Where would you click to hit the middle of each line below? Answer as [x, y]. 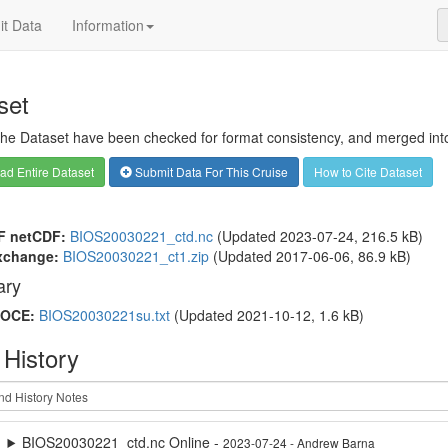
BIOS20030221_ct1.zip [135, 256]
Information [108, 25]
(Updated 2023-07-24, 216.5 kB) [317, 236]
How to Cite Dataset [367, 171]
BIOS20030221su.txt [104, 315]
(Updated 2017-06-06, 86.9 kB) [309, 256]
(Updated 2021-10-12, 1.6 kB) [266, 315]
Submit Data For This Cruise [209, 171]
